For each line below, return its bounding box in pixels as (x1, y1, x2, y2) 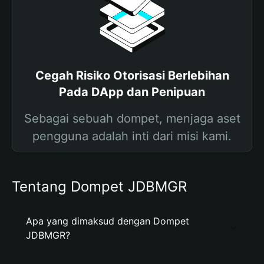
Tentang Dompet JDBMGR (12, 178, 187, 195)
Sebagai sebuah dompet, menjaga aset (24, 111, 240, 126)
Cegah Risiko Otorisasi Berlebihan (35, 68, 229, 82)
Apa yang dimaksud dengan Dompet (26, 215, 189, 227)
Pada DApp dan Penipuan (59, 85, 205, 99)
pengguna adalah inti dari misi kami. (32, 129, 232, 143)
